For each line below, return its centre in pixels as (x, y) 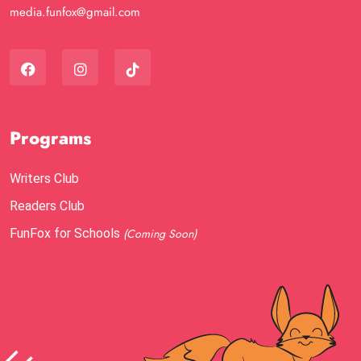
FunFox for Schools (66, 233)
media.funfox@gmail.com (75, 12)
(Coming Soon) (160, 234)
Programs (50, 138)
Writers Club (44, 178)
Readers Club (47, 206)
